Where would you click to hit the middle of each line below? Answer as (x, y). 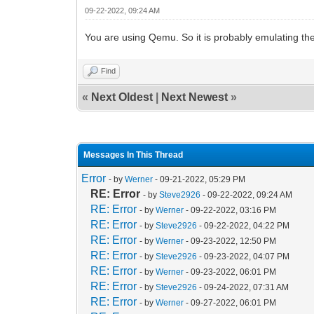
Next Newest (195, 97)
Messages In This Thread (134, 155)
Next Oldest (122, 97)
